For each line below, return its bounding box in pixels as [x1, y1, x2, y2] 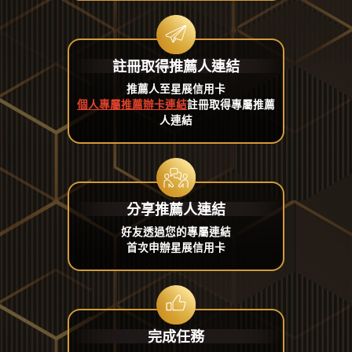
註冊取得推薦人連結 [112, 57, 240, 76]
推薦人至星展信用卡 [126, 81, 225, 97]
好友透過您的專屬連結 [121, 224, 231, 240]
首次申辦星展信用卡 [126, 240, 225, 255]
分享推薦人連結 [126, 200, 225, 219]
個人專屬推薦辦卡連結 [77, 97, 187, 112]
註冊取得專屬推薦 [187, 97, 275, 112]
